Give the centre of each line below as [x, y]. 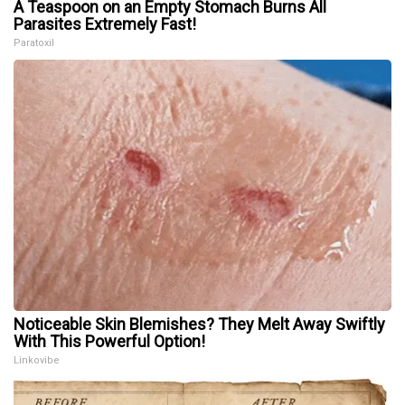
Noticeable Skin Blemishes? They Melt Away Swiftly [199, 324]
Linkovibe [37, 360]
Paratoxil [34, 42]
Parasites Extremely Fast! [105, 24]
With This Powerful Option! [109, 341]
